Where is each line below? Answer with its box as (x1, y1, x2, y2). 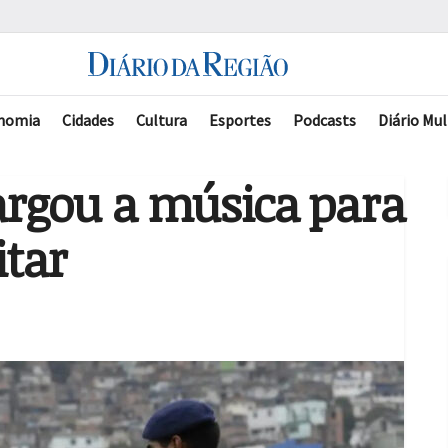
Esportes (209, 110, 271, 130)
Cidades (62, 110, 114, 130)
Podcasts (293, 110, 356, 130)
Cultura (136, 110, 187, 130)
